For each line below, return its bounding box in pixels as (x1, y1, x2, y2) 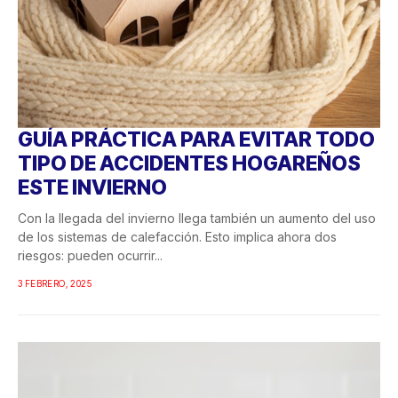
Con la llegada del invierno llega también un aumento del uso (18, 210, 376, 226)
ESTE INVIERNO (18, 174, 167, 200)
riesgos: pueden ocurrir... (18, 247, 163, 263)
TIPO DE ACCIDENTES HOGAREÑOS (18, 150, 361, 176)
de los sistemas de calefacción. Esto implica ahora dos (18, 228, 337, 244)
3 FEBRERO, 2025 (18, 277, 92, 289)
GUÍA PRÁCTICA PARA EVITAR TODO (18, 126, 375, 152)
